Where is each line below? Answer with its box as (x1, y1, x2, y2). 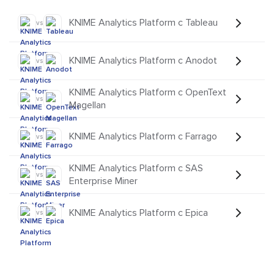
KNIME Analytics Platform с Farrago (69, 130, 217, 143)
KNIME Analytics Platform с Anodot (69, 54, 217, 67)
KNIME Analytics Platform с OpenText (69, 86, 226, 98)
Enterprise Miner (69, 174, 138, 187)
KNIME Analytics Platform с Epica (69, 206, 208, 219)
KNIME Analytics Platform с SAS (69, 161, 203, 174)
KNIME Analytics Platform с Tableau (69, 17, 218, 29)
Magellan (69, 98, 106, 111)
